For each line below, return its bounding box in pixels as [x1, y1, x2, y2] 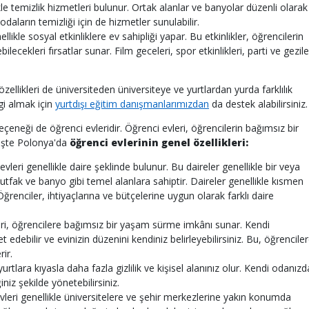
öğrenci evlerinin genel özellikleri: [70, 136, 248, 149]
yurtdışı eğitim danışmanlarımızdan [55, 97, 209, 110]
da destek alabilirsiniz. [209, 97, 308, 110]
